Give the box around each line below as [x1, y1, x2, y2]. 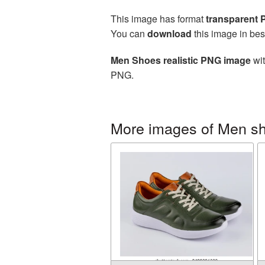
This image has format [111, 12, 206, 25]
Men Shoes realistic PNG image [111, 53, 251, 67]
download [147, 27, 192, 40]
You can [111, 27, 147, 40]
